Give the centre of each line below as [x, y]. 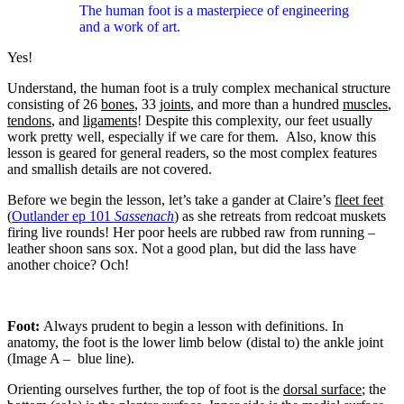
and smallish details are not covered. [110, 169]
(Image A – [39, 358]
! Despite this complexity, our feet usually [255, 120]
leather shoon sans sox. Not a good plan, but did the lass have [182, 248]
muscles [365, 104]
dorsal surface [322, 389]
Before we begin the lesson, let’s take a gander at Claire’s [171, 199]
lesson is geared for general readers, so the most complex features [192, 152]
